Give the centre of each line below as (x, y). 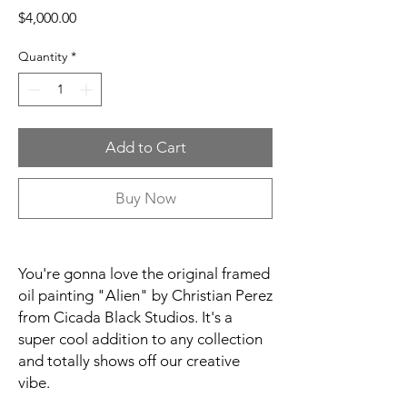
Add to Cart (145, 147)
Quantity (43, 56)
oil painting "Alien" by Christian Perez (145, 295)
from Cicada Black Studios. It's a (125, 317)
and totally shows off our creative (129, 361)
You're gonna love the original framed (144, 273)
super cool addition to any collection (140, 339)
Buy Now (145, 198)
